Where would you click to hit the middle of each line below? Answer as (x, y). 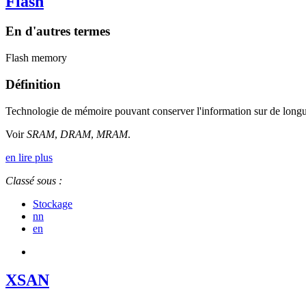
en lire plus (29, 157)
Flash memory (36, 58)
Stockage (53, 204)
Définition (33, 84)
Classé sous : (34, 180)
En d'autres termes (58, 31)
